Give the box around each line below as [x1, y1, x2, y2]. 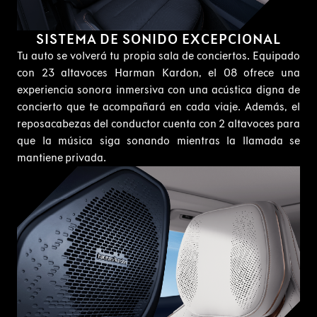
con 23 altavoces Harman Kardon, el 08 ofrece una [17, 66, 300, 80]
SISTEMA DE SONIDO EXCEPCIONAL [36, 30, 281, 48]
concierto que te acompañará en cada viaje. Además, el [17, 100, 300, 114]
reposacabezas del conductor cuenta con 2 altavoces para [17, 117, 300, 131]
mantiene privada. [17, 151, 106, 165]
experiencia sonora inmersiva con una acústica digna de [17, 83, 300, 97]
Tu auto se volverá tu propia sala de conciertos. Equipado [17, 49, 300, 63]
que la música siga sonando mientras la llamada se [17, 134, 300, 148]
